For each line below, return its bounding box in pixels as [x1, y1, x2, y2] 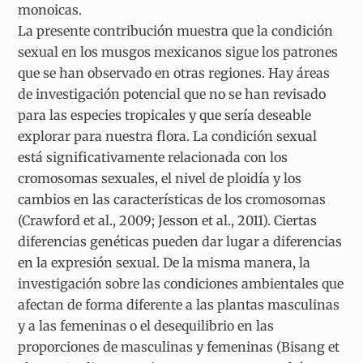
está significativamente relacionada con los [18, 148, 288, 165]
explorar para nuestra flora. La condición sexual [18, 127, 318, 144]
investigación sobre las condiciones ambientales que [18, 275, 344, 292]
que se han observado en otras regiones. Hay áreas [18, 64, 331, 81]
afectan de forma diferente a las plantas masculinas [18, 296, 340, 313]
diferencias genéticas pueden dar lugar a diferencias [18, 233, 343, 250]
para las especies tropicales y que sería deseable [18, 106, 312, 123]
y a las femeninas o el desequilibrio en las [18, 317, 275, 334]
